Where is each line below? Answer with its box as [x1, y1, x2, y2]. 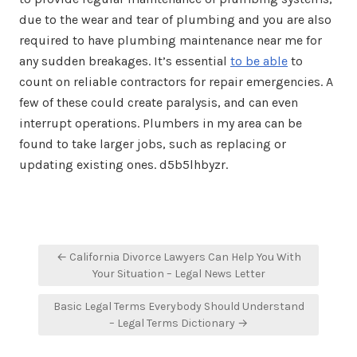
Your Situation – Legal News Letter [92, 267, 265, 280]
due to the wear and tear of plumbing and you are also [19, 12, 331, 27]
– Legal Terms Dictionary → [109, 316, 248, 330]
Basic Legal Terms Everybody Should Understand [53, 300, 304, 313]
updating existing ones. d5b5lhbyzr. [19, 157, 228, 172]
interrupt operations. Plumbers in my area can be [19, 116, 302, 131]
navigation [28, 262, 126, 284]
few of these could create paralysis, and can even [19, 95, 298, 110]
